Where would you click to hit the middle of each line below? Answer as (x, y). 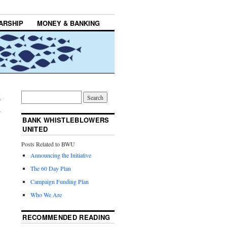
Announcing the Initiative (61, 155)
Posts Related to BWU (48, 144)
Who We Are (46, 195)
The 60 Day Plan (51, 168)
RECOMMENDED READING (66, 217)
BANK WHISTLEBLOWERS (66, 120)
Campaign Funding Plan (60, 182)
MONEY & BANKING (68, 23)
